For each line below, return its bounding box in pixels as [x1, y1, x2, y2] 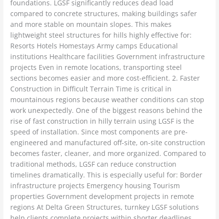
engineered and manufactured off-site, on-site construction [10, 138, 206, 148]
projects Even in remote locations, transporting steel [10, 63, 182, 72]
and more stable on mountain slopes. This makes [10, 20, 172, 29]
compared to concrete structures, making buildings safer [10, 9, 197, 19]
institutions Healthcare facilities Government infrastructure [10, 52, 205, 62]
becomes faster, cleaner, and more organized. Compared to [10, 149, 206, 158]
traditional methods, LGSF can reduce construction [10, 159, 177, 169]
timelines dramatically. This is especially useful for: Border [10, 170, 203, 180]
